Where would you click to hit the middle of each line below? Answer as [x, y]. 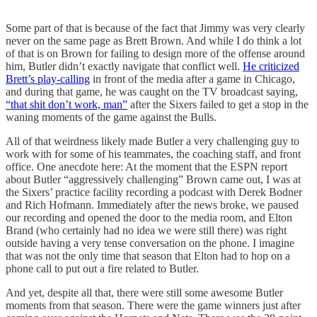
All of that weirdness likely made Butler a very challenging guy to [152, 141]
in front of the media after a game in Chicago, [192, 79]
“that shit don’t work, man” [67, 104]
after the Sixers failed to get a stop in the [218, 104]
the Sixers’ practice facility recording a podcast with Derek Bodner [154, 192]
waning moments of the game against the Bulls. [113, 117]
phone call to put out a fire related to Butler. [104, 268]
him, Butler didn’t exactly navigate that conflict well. [124, 66]
